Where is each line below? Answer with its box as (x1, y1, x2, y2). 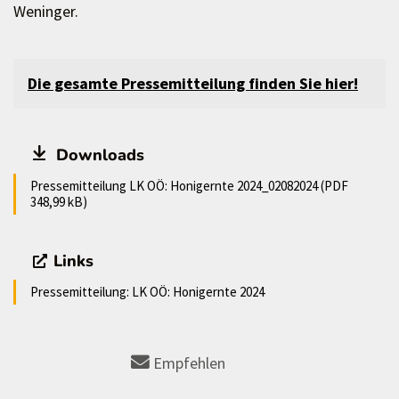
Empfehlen (153, 352, 225, 373)
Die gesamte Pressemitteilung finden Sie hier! (28, 73, 358, 94)
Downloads (51, 144, 144, 167)
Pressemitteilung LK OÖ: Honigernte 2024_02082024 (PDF (30, 177, 348, 195)
